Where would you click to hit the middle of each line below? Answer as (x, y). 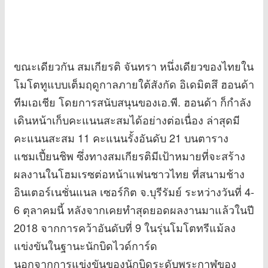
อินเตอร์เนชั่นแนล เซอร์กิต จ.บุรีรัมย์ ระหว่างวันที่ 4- (134, 192)
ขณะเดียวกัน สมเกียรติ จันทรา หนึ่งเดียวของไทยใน (134, 66)
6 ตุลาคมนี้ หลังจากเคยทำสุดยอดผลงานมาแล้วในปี (134, 210)
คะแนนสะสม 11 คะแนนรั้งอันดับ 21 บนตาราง (121, 138)
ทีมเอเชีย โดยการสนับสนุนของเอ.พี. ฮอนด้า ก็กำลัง (133, 102)
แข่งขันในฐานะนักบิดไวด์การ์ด (86, 246)
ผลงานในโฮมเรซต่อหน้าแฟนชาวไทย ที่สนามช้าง (129, 174)
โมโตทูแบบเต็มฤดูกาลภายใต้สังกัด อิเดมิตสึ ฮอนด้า (134, 84)
